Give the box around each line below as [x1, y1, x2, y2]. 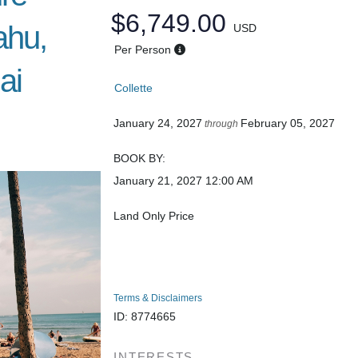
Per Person [113, 42, 171, 56]
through [202, 117, 241, 129]
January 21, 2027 [113, 173, 203, 187]
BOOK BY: [113, 151, 166, 165]
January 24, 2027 [113, 116, 203, 129]
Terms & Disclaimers [113, 292, 203, 304]
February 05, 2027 [241, 116, 336, 129]
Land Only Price [113, 209, 195, 222]
